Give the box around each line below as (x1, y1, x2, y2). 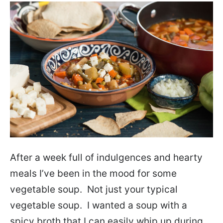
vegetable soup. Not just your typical (10, 183, 178, 195)
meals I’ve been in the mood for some (10, 167, 177, 179)
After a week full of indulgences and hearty (10, 151, 203, 163)
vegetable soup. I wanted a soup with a (10, 199, 187, 211)
